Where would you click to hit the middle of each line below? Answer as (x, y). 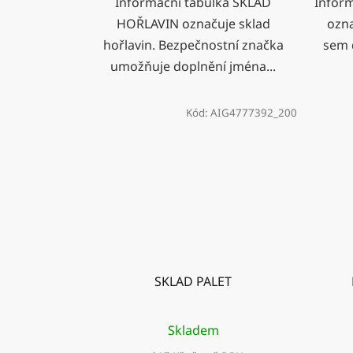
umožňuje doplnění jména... (193, 67)
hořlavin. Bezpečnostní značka (193, 45)
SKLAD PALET (193, 281)
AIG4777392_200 (253, 113)
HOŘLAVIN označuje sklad (193, 24)
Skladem (193, 330)
